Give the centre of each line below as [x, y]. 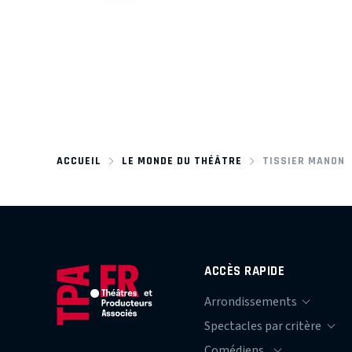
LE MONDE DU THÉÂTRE [181, 160]
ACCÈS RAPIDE [245, 270]
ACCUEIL [79, 160]
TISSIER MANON [303, 160]
